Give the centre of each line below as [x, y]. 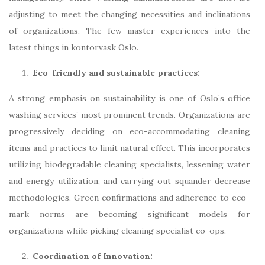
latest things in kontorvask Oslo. [74, 48]
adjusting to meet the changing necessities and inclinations [130, 14]
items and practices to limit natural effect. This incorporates [130, 148]
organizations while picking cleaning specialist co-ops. [117, 231]
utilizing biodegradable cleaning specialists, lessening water [130, 165]
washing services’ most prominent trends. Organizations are [130, 115]
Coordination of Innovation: [93, 256]
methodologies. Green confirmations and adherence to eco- [130, 198]
